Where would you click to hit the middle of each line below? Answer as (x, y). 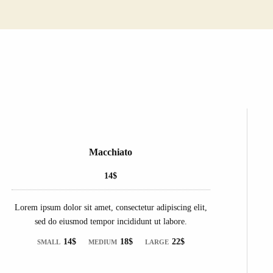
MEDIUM (102, 242)
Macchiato (111, 152)
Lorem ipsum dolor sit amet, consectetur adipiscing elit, (111, 207)
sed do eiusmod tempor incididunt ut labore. (111, 221)
